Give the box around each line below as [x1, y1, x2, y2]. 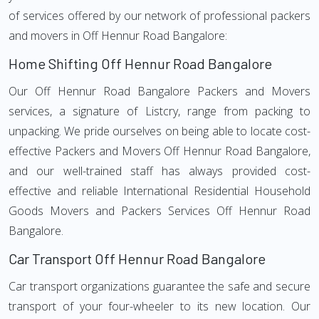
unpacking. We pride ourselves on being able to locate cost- [9, 123, 310, 139]
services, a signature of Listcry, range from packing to [9, 103, 310, 119]
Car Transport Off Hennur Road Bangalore [9, 250, 266, 267]
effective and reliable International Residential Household [9, 183, 310, 199]
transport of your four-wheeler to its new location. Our [9, 298, 310, 314]
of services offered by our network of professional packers [9, 8, 310, 23]
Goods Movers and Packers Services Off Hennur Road [9, 203, 310, 219]
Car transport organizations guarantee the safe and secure [9, 278, 310, 294]
